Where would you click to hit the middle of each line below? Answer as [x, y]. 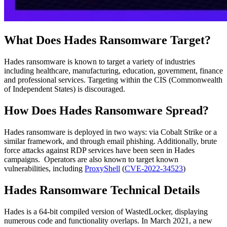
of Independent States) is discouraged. [65, 89]
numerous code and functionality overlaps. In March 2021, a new [108, 220]
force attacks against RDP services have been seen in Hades [99, 150]
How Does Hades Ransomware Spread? [106, 110]
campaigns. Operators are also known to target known [91, 159]
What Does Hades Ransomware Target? [107, 40]
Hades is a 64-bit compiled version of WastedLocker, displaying [106, 211]
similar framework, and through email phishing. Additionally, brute [110, 141]
